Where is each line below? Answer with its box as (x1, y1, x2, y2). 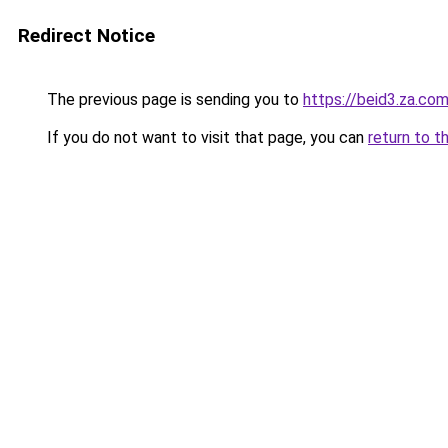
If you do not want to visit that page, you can (43, 128, 368, 147)
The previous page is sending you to (43, 90, 303, 109)
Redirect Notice (18, 24, 155, 47)
